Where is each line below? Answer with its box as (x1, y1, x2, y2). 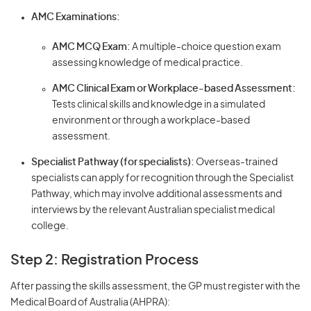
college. (31, 221, 69, 232)
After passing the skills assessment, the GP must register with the (10, 282, 301, 292)
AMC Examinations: (31, 12, 120, 23)
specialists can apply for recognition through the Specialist (31, 174, 294, 184)
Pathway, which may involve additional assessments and (31, 190, 282, 200)
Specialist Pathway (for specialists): (31, 158, 194, 168)
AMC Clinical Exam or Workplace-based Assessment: (52, 84, 296, 94)
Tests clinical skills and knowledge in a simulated (52, 100, 265, 110)
